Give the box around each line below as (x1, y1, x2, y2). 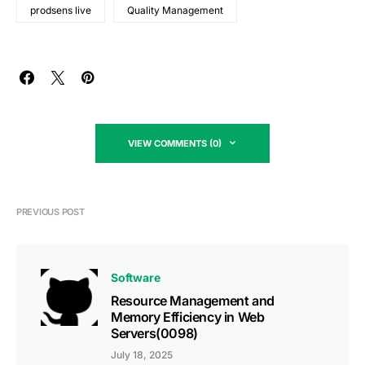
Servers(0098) (111, 325, 198, 342)
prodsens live (30, 4, 91, 17)
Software (111, 270, 161, 285)
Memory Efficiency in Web (111, 309, 265, 326)
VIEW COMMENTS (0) (128, 138, 222, 150)
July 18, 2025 (111, 349, 173, 362)
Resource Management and (111, 292, 275, 310)
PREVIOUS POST (16, 206, 85, 218)
